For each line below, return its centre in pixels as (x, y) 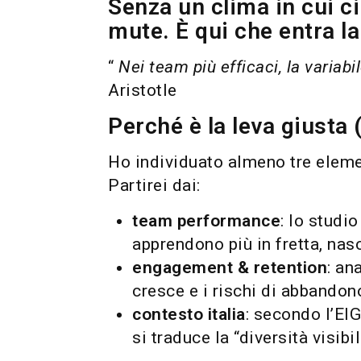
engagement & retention (230, 268)
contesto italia (189, 314)
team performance (207, 221)
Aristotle (143, 90)
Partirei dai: (154, 185)
